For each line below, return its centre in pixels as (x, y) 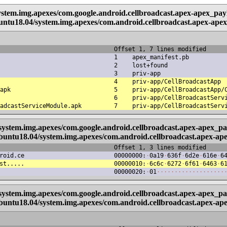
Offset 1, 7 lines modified (160, 49)
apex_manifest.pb (161, 57)
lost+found (150, 65)
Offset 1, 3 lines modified (160, 147)
